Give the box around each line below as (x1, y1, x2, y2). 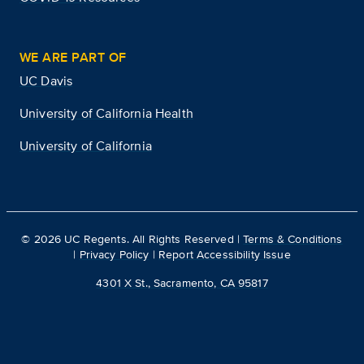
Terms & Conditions (243, 230, 343, 247)
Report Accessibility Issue (158, 245, 291, 262)
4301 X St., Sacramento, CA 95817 (96, 274, 268, 291)
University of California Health (19, 103, 193, 123)
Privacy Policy (79, 245, 149, 262)
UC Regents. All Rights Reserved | (61, 230, 244, 247)
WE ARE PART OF (19, 47, 127, 67)
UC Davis (19, 71, 73, 90)
